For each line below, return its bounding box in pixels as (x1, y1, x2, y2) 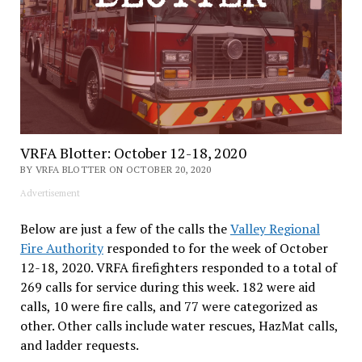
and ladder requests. (19, 335, 139, 354)
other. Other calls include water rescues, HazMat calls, (19, 316, 338, 335)
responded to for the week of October (103, 238, 328, 257)
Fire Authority (19, 238, 103, 257)
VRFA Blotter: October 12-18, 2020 (19, 142, 246, 162)
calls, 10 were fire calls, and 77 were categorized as (19, 297, 318, 315)
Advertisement (19, 187, 80, 199)
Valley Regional (229, 219, 320, 238)
